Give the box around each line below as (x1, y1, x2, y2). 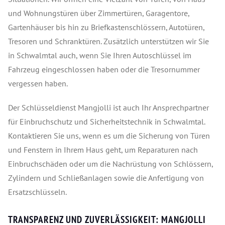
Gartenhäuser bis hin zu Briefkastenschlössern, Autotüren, (8, 22, 204, 33)
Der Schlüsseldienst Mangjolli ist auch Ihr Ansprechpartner (8, 102, 209, 113)
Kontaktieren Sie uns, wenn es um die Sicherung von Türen (8, 131, 210, 141)
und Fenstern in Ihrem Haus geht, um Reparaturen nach (8, 145, 198, 155)
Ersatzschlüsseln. (8, 187, 67, 197)
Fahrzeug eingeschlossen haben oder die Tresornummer (8, 64, 200, 75)
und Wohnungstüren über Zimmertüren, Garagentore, (8, 8, 189, 19)
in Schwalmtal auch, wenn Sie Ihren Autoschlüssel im (8, 50, 191, 61)
